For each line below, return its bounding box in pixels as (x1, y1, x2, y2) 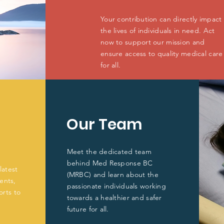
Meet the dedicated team (66, 147, 152, 156)
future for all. (66, 204, 109, 213)
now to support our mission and (100, 37, 205, 46)
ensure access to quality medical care (100, 49, 223, 58)
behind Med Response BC (66, 158, 153, 167)
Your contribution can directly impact (100, 14, 222, 23)
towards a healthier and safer (66, 193, 162, 202)
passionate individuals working (66, 181, 166, 190)
